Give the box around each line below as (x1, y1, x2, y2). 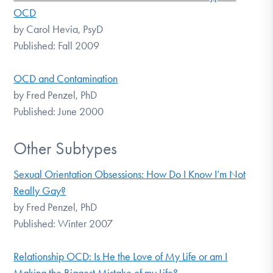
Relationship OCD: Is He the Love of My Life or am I (13, 250, 228, 264)
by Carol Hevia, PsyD (13, 22, 104, 36)
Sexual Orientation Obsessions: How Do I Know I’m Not (13, 168, 246, 182)
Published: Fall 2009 (13, 38, 100, 52)
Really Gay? (13, 184, 66, 198)
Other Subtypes (13, 138, 118, 158)
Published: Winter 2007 (13, 217, 113, 231)
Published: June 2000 (13, 104, 104, 118)
